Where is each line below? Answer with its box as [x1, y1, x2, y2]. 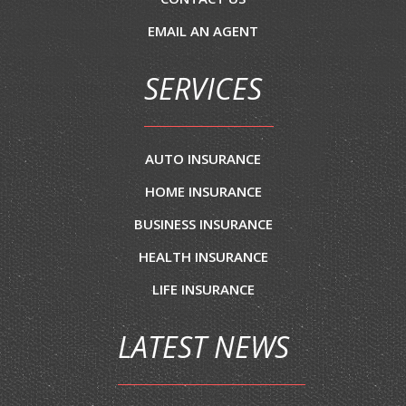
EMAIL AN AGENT [148, 22, 258, 41]
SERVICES [144, 69, 262, 109]
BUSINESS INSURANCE [133, 215, 273, 234]
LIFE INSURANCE [151, 280, 255, 299]
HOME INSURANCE [144, 182, 262, 201]
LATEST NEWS [117, 327, 289, 367]
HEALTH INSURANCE [138, 247, 268, 266]
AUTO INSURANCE [145, 150, 261, 169]
